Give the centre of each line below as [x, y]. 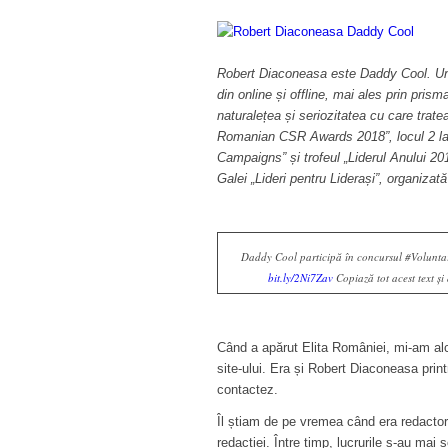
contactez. [247, 390]
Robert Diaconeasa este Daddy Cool [322, 74]
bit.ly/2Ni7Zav [300, 278]
